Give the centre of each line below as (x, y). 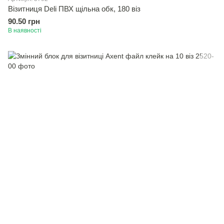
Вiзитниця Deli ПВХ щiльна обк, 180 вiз (74, 9)
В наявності (25, 30)
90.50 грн (24, 21)
